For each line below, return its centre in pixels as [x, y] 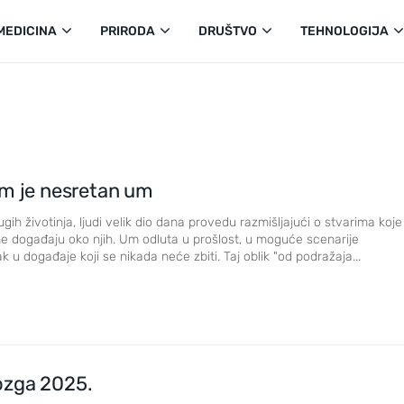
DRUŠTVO [228, 31]
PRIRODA [128, 31]
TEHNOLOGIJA [344, 31]
